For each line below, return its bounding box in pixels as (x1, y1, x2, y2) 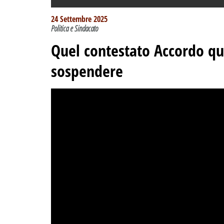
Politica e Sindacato (51, 22, 98, 34)
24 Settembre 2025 (51, 13, 107, 24)
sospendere (51, 59, 123, 81)
